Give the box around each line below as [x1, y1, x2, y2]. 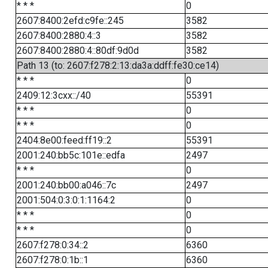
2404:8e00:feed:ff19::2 [16, 135, 112, 146]
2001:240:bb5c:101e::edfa [16, 150, 125, 161]
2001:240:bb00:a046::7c [16, 179, 116, 191]
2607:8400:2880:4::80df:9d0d [16, 45, 139, 56]
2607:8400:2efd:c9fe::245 [16, 15, 124, 26]
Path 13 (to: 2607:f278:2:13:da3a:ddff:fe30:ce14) [16, 60, 219, 71]
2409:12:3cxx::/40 [16, 90, 91, 101]
